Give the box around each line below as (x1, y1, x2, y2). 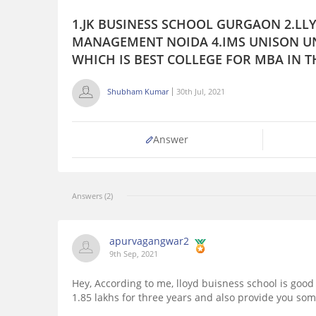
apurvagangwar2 (109, 234, 189, 248)
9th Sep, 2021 (109, 248, 158, 260)
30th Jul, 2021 (176, 86, 225, 97)
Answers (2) (72, 190, 113, 202)
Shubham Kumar (107, 86, 169, 97)
